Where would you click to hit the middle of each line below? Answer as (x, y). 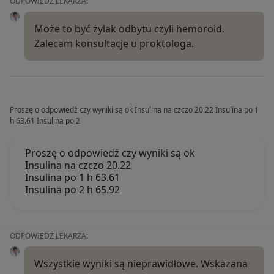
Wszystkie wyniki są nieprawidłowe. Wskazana (141, 263)
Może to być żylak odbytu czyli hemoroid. (129, 28)
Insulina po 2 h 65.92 (72, 189)
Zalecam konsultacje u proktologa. (114, 43)
